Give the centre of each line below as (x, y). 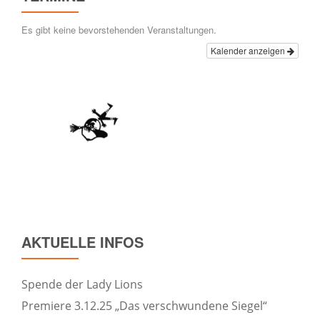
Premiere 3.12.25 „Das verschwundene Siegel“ (144, 306)
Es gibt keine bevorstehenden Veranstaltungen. (119, 30)
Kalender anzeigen (249, 50)
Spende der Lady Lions (82, 284)
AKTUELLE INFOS (82, 242)
